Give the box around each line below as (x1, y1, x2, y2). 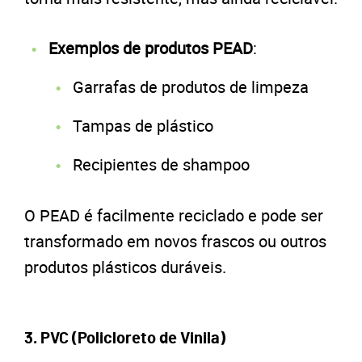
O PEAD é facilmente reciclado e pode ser (24, 204, 323, 226)
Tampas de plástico (73, 114, 213, 137)
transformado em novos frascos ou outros (24, 229, 326, 252)
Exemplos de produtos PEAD (48, 36, 253, 59)
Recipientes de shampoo (73, 153, 250, 175)
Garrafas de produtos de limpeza (73, 75, 309, 98)
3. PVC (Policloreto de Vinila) (24, 330, 225, 347)
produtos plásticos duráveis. (24, 255, 226, 278)
